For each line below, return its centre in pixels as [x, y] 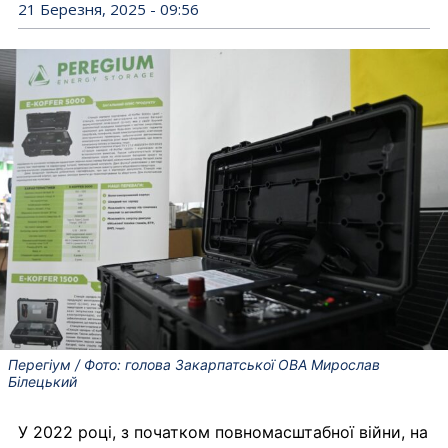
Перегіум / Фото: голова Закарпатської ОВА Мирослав [194, 364]
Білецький [42, 381]
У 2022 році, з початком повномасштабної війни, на [223, 431]
